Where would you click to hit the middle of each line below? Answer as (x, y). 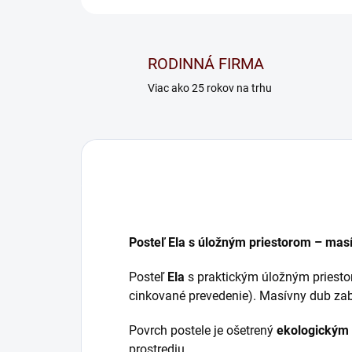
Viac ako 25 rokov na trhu (210, 88)
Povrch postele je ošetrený (203, 330)
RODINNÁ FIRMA (206, 63)
